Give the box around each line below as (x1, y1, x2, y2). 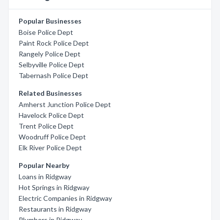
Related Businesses (19, 89, 82, 97)
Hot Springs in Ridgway (19, 183, 89, 192)
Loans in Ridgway (19, 172, 71, 181)
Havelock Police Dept (19, 111, 84, 119)
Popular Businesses (19, 17, 82, 25)
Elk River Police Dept (19, 143, 82, 152)
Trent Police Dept (19, 122, 74, 130)
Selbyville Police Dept (19, 60, 84, 69)
